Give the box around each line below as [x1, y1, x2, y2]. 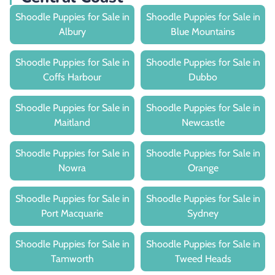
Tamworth [50, 252, 94, 265]
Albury [58, 25, 86, 37]
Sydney [187, 207, 219, 219]
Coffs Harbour [43, 71, 101, 83]
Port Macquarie [41, 207, 103, 219]
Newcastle [181, 116, 225, 128]
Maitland [54, 116, 90, 128]
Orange [187, 161, 219, 174]
